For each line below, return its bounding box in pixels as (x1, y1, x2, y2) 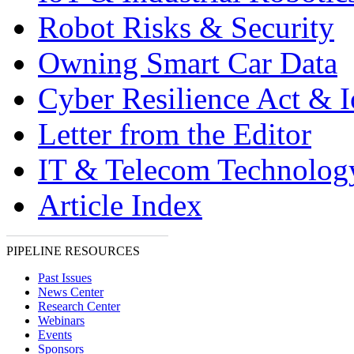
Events (38, 328, 72, 341)
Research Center (38, 299, 120, 313)
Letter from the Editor (38, 117, 311, 151)
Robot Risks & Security (38, 10, 334, 44)
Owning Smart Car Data (38, 46, 337, 80)
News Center (38, 285, 104, 299)
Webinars (38, 314, 85, 327)
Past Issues (38, 271, 92, 284)
